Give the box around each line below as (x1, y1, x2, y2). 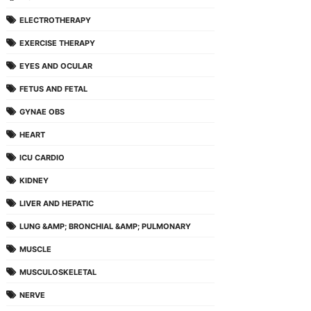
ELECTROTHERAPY (19, 15, 91, 25)
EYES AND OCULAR (19, 61, 92, 71)
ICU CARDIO (19, 153, 65, 162)
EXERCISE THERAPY (19, 38, 95, 48)
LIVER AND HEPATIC (19, 199, 94, 208)
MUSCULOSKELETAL (19, 267, 96, 277)
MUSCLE (19, 244, 51, 254)
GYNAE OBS (19, 107, 65, 117)
